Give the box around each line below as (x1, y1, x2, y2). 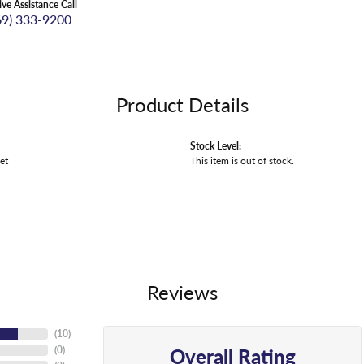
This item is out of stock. (190, 153, 294, 167)
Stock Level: (190, 138, 241, 153)
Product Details (115, 90, 249, 118)
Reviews (146, 278, 218, 305)
